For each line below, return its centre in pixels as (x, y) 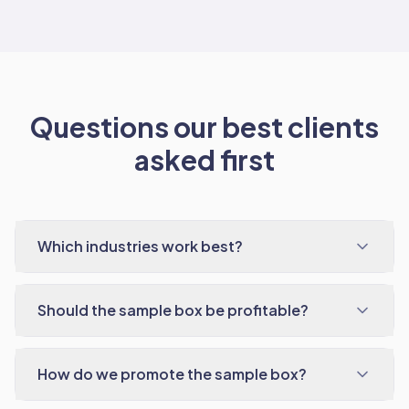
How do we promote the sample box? (172, 374)
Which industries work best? (140, 246)
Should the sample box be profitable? (173, 310)
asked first (204, 160)
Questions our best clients (204, 127)
